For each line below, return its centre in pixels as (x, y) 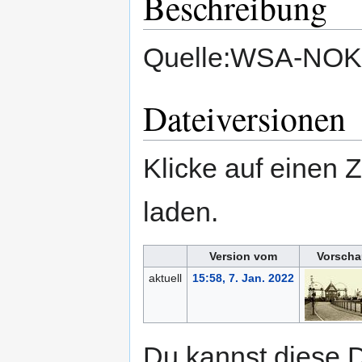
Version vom (243, 257)
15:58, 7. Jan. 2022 (243, 278)
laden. (181, 212)
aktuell (165, 278)
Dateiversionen (244, 118)
